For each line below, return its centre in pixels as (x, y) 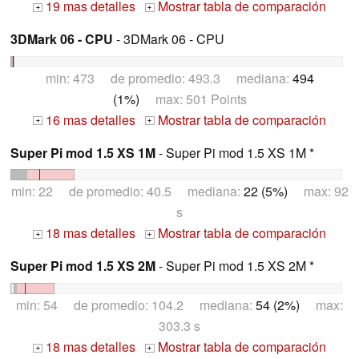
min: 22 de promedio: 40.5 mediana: (127, 192)
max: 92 (318, 192)
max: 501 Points (193, 99)
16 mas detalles (89, 119)
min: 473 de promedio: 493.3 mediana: (169, 78)
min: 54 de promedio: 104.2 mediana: (136, 305)
